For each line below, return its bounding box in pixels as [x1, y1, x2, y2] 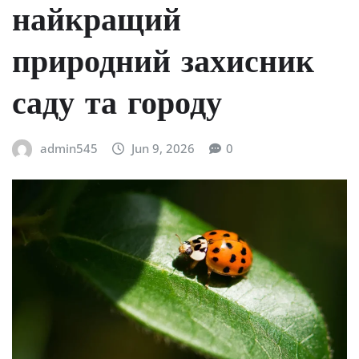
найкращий [12, 6, 181, 39]
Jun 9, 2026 [131, 140, 196, 157]
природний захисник [12, 48, 314, 81]
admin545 [39, 140, 98, 157]
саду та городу [12, 90, 222, 123]
